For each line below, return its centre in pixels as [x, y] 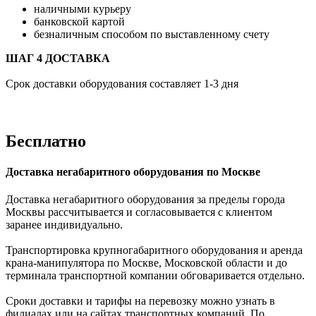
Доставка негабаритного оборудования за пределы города [145, 200]
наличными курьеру [83, 8]
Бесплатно [48, 141]
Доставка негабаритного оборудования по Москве [133, 172]
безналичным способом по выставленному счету [152, 34]
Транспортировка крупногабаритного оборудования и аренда [154, 250]
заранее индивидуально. [64, 225]
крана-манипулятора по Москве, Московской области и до [146, 263]
